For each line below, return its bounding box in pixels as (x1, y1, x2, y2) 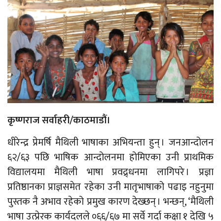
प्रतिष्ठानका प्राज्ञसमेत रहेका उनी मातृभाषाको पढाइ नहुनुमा (7, 178, 214, 195)
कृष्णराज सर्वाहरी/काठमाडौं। (7, 111, 110, 129)
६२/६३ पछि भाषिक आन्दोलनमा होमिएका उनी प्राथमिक (7, 148, 214, 166)
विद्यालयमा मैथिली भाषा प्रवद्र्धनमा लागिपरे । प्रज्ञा (7, 163, 214, 181)
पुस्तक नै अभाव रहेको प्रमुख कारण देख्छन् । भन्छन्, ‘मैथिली (7, 193, 214, 210)
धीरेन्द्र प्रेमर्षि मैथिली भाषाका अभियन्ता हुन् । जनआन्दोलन (7, 134, 214, 151)
